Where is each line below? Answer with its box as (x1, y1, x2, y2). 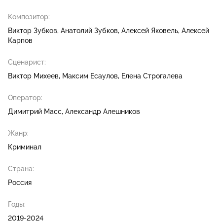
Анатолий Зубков (61, 27, 118, 35)
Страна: (8, 165, 34, 173)
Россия (8, 179, 32, 187)
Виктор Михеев (8, 72, 59, 80)
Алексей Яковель (121, 27, 178, 35)
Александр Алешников (65, 108, 140, 116)
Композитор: (8, 13, 50, 21)
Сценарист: (8, 58, 46, 67)
